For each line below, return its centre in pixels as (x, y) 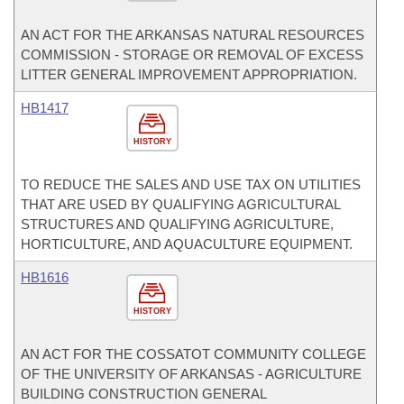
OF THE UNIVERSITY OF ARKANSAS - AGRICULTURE (191, 374)
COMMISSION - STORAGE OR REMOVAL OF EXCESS (192, 55)
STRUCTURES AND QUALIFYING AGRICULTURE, (177, 224)
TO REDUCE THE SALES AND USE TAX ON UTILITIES (191, 184)
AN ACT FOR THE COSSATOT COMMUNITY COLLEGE (193, 354)
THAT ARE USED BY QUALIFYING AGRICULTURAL (180, 204)
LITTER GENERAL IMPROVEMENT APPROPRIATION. (189, 74)
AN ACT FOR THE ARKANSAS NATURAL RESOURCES (193, 35)
